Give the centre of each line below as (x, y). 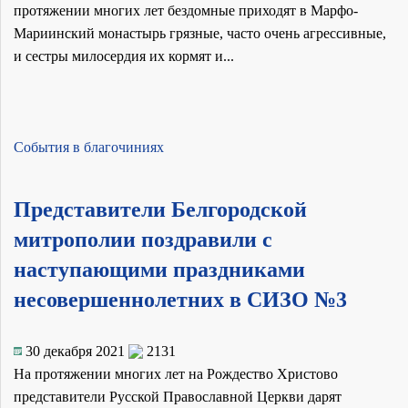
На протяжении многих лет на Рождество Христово (176, 374)
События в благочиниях (89, 148)
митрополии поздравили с (143, 240)
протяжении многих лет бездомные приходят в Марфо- (186, 11)
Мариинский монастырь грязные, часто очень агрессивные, (200, 34)
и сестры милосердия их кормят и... (124, 56)
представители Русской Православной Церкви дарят (178, 397)
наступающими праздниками (159, 270)
